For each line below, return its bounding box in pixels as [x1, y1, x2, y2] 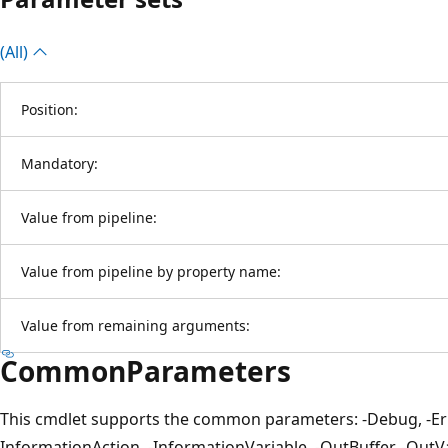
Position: [21, 99, 78, 119]
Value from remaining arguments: [21, 315, 250, 335]
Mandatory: [21, 153, 98, 173]
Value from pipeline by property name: [21, 261, 281, 281]
